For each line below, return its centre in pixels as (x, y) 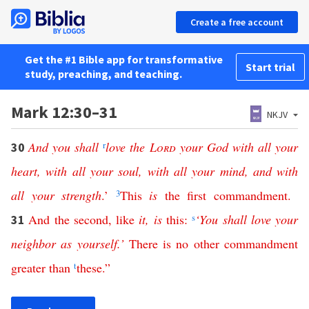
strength (81, 195)
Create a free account (237, 22)
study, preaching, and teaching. (103, 74)
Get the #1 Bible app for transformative (124, 59)
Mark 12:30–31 (64, 112)
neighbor (33, 243)
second (91, 219)
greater (28, 268)
